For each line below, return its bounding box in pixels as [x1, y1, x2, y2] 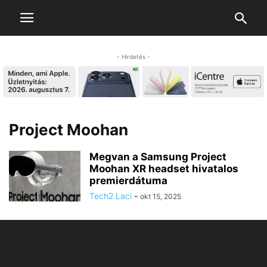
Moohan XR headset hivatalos [89, 163, 238, 175]
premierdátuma [89, 175, 167, 187]
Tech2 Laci [89, 191, 132, 201]
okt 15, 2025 [140, 192, 181, 201]
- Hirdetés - [117, 53, 150, 60]
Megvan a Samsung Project [89, 151, 226, 163]
